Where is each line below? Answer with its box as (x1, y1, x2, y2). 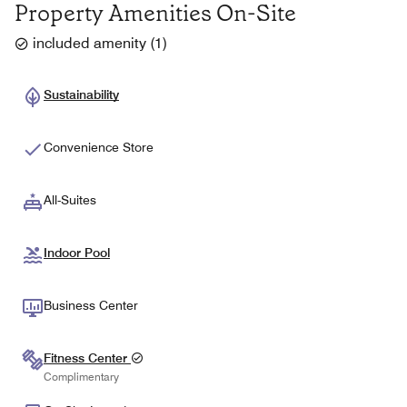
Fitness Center (44, 350, 131, 365)
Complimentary (44, 370, 119, 384)
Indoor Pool (44, 244, 110, 260)
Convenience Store (44, 139, 154, 154)
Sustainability (44, 86, 119, 102)
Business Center (44, 297, 138, 313)
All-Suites (44, 192, 96, 207)
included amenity (33, 34, 146, 52)
